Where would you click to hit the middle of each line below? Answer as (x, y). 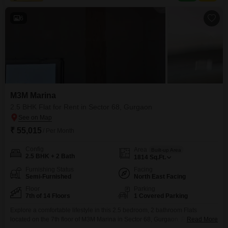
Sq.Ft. (158, 157)
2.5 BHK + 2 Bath (50, 156)
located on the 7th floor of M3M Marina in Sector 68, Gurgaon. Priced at (108, 219)
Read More (202, 219)
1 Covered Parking (161, 196)
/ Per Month (59, 131)
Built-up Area (166, 150)
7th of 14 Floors (48, 196)
